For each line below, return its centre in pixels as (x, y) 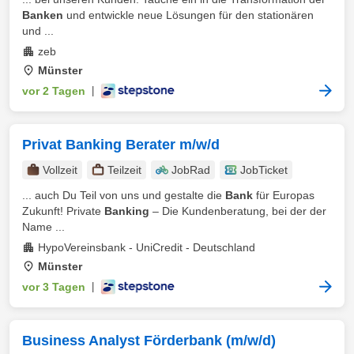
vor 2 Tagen (54, 91)
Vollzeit (60, 170)
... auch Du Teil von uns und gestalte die (124, 195)
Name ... (43, 227)
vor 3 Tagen (54, 287)
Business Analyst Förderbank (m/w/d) (149, 341)
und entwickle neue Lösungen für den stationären (188, 15)
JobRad (191, 170)
